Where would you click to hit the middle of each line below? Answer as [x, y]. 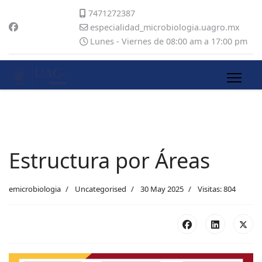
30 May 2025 [162, 189]
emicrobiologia [35, 189]
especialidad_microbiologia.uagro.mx [165, 27]
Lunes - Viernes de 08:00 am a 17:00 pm [168, 41]
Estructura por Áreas [109, 161]
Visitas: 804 [217, 189]
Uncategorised [101, 189]
